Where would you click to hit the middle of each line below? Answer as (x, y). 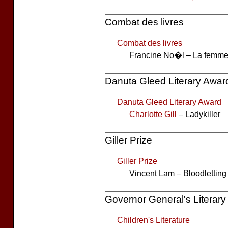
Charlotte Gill (153, 114)
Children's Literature (153, 220)
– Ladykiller (198, 114)
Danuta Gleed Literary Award (169, 102)
